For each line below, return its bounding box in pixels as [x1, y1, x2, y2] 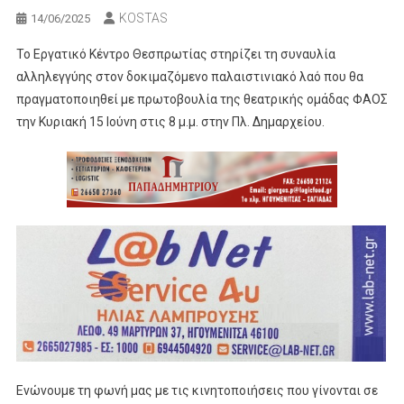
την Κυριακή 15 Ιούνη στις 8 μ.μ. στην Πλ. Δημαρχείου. [15, 114, 325, 129]
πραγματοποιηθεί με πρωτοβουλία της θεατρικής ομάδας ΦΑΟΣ [15, 91, 388, 106]
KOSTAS [118, 10, 168, 25]
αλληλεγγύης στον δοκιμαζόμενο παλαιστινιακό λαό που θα [15, 69, 363, 84]
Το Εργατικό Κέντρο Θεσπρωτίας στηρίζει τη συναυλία [15, 46, 335, 61]
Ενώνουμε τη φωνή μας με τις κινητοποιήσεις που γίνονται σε [15, 382, 378, 398]
